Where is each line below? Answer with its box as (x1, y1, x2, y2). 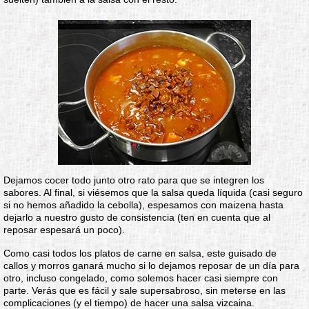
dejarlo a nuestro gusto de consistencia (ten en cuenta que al (3, 212, 270, 223)
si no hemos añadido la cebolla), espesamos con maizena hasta (3, 199, 283, 210)
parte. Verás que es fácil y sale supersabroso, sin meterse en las (3, 285, 286, 296)
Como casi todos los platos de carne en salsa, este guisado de (3, 248, 277, 259)
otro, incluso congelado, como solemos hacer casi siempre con (3, 272, 278, 283)
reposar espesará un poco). (3, 224, 125, 235)
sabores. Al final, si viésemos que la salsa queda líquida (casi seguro (3, 187, 303, 198)
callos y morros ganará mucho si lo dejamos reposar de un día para (3, 260, 299, 271)
